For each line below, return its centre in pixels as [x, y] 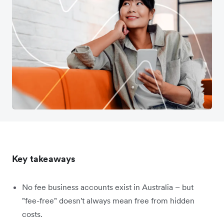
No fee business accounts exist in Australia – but [108, 187]
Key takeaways [44, 158]
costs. [32, 214]
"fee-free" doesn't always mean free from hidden [108, 200]
